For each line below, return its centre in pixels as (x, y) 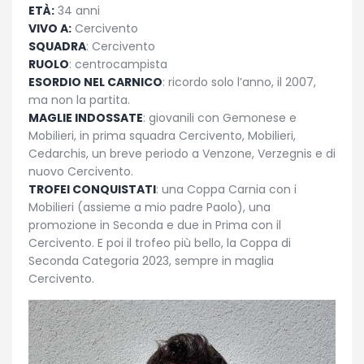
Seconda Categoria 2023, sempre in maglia (151, 260)
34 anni (77, 10)
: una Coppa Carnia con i (226, 189)
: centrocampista (118, 64)
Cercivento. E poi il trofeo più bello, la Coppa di (160, 243)
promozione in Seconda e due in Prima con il (155, 225)
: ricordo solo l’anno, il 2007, (239, 82)
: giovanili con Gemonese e (220, 117)
